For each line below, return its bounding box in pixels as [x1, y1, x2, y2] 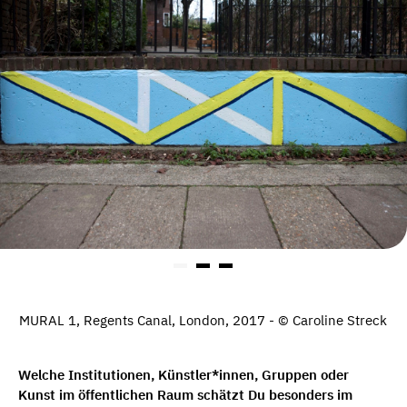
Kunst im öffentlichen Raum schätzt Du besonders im [18, 385, 352, 403]
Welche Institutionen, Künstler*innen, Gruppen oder [18, 365, 349, 383]
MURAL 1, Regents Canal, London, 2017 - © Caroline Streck [19, 312, 388, 330]
